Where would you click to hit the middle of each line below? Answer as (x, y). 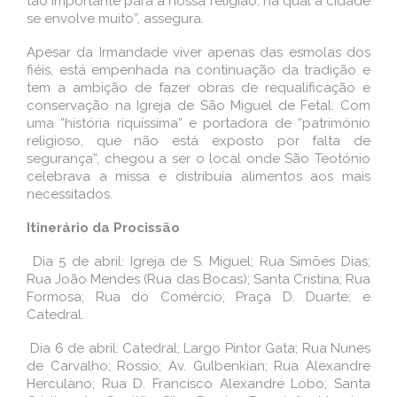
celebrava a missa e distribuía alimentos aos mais (198, 176)
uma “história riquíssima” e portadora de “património (198, 123)
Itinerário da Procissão (103, 228)
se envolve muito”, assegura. (115, 19)
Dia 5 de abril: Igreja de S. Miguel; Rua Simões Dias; (198, 261)
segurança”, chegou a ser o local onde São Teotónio (198, 159)
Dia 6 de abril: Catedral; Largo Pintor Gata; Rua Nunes (198, 348)
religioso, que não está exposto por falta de (198, 141)
